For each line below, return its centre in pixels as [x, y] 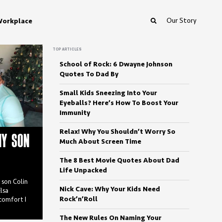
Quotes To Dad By [89, 74]
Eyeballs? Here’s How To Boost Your [119, 103]
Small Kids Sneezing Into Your [108, 93]
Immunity [75, 113]
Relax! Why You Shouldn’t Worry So [117, 132]
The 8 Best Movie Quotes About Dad [119, 161]
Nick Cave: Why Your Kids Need [110, 189]
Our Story [181, 21]
